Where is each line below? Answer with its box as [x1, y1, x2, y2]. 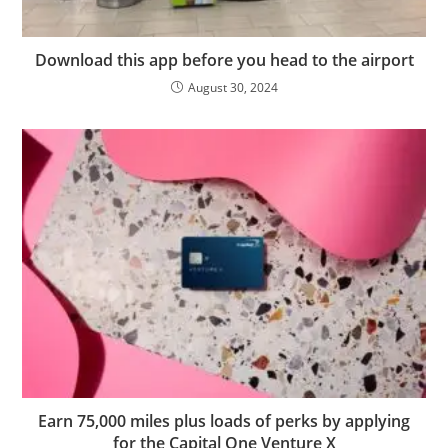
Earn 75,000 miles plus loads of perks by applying [38, 410, 410, 433]
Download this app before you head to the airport [34, 49, 414, 72]
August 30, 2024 [187, 79, 278, 97]
